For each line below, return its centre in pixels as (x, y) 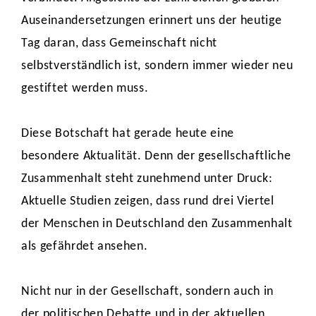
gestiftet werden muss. (86, 89)
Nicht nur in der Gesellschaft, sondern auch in (147, 292)
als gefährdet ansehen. (86, 247)
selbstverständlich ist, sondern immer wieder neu (157, 66)
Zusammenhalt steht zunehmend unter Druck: (147, 179)
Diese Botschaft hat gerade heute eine (128, 134)
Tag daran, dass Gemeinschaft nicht (120, 43)
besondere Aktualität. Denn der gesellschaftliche (156, 156)
